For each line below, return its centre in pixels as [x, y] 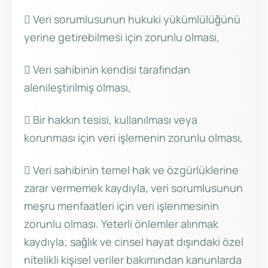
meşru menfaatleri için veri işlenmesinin [121, 206]
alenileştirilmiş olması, [77, 88]
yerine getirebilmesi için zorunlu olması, [122, 37]
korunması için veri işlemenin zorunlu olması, [133, 138]
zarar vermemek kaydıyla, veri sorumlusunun [133, 188]
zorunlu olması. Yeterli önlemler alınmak [121, 224]
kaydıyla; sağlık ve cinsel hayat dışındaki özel [134, 242]
